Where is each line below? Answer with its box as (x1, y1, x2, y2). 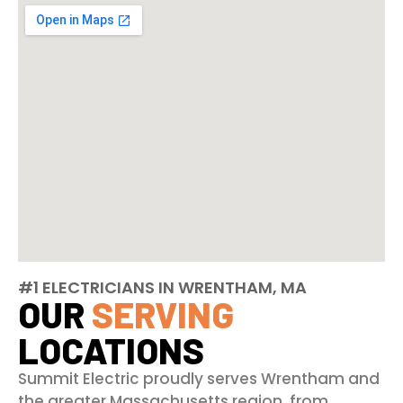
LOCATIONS (18, 327, 204, 372)
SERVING (92, 291, 234, 336)
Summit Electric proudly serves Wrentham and (18, 367, 380, 390)
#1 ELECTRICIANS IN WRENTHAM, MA (18, 275, 307, 299)
